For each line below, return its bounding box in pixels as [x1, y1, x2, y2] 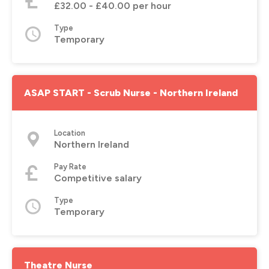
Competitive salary [54, 172, 142, 184]
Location [54, 128, 85, 138]
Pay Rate [54, 162, 86, 171]
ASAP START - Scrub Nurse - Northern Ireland [24, 86, 238, 98]
